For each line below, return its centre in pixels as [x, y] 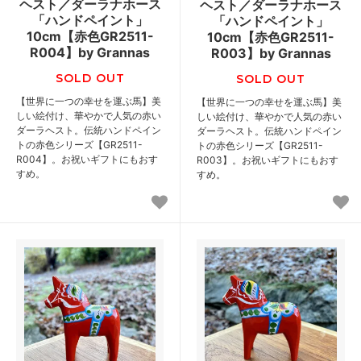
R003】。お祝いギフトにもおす [268, 160]
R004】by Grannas [90, 53]
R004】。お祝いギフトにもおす [87, 160]
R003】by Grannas [271, 54]
